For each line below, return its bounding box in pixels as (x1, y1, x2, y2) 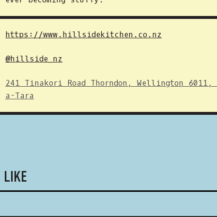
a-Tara (5, 91, 34, 101)
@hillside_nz (5, 54, 62, 64)
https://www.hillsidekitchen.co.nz (5, 30, 162, 40)
